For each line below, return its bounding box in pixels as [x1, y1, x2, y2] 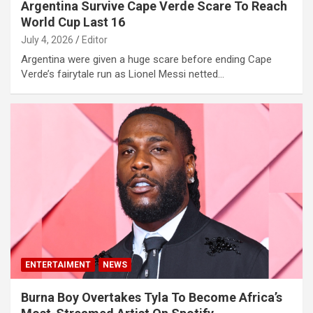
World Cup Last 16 [21, 15, 125, 30]
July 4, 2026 [21, 34, 73, 46]
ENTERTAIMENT [25, 259, 91, 270]
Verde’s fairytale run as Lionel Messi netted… [21, 68, 224, 81]
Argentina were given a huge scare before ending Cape [21, 53, 272, 66]
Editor [82, 34, 108, 46]
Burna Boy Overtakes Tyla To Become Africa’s [21, 289, 282, 305]
